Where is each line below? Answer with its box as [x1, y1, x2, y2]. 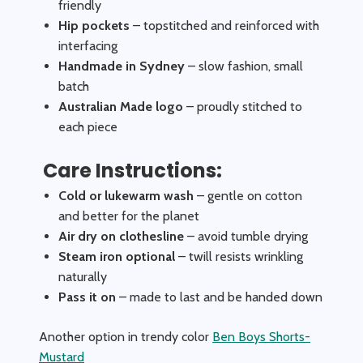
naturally [58, 269, 107, 284]
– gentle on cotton [194, 188, 302, 203]
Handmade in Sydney [58, 58, 185, 74]
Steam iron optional [58, 249, 175, 264]
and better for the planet [58, 208, 199, 224]
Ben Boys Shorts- [212, 329, 310, 344]
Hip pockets [58, 18, 130, 33]
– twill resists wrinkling [175, 249, 303, 264]
